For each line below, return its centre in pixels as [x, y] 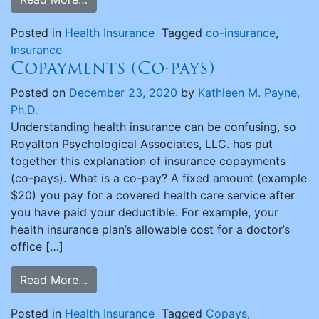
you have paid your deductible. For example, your [145, 212]
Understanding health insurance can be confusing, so [153, 127]
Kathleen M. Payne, [249, 93]
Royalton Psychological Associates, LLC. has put [142, 144]
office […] [37, 246]
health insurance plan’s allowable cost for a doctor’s [150, 229]
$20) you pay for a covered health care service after [153, 195]
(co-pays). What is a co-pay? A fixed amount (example [159, 178]
